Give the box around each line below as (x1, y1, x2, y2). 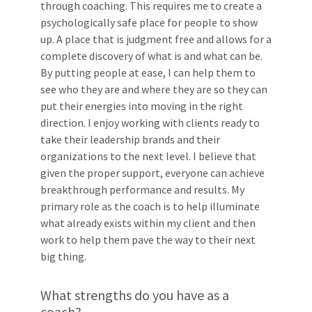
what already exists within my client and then (40, 215, 256, 230)
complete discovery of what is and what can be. (40, 48, 263, 63)
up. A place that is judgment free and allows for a (40, 31, 272, 46)
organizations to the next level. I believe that (40, 148, 256, 163)
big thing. (40, 249, 86, 263)
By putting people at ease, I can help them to (40, 65, 256, 79)
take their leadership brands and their (40, 132, 220, 146)
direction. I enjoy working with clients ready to (40, 115, 260, 130)
